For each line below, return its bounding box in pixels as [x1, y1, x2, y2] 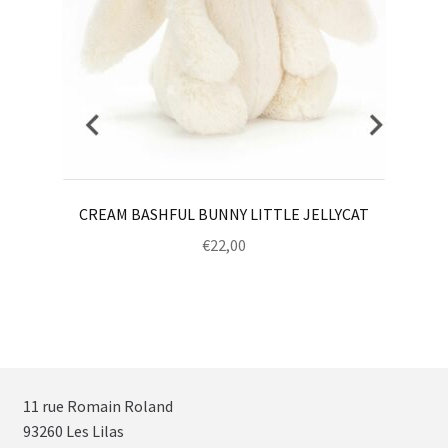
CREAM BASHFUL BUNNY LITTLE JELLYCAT [79, 204, 369, 225]
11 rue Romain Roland [22, 395, 173, 416]
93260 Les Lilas [22, 420, 124, 441]
